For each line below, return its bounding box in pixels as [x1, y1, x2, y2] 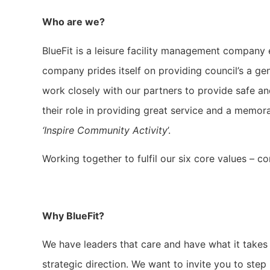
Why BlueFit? [42, 209, 104, 222]
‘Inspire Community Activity [42, 124, 168, 136]
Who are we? [42, 16, 105, 28]
